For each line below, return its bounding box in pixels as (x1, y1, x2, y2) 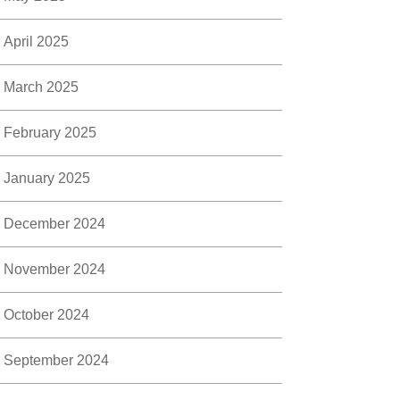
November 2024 (4, 262, 106, 277)
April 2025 (4, 34, 70, 49)
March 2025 (4, 79, 79, 95)
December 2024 (4, 216, 106, 231)
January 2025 (4, 171, 91, 186)
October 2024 (4, 307, 90, 322)
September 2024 (4, 353, 110, 368)
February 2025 (4, 125, 97, 140)
